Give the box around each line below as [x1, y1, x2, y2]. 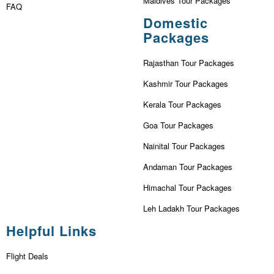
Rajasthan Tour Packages [143, 56, 234, 68]
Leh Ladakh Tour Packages [143, 202, 240, 214]
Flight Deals [6, 250, 48, 262]
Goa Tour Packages [143, 119, 213, 131]
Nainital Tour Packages [143, 139, 225, 152]
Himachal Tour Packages [143, 181, 232, 193]
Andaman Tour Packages [143, 160, 232, 172]
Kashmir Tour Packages [143, 77, 228, 89]
